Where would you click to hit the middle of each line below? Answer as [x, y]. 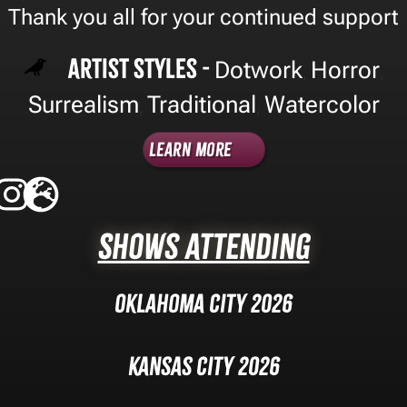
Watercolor [322, 104]
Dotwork [258, 69]
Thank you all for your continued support [203, 17]
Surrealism [83, 104]
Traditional [201, 104]
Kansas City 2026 [203, 366]
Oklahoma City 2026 [203, 303]
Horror [345, 69]
